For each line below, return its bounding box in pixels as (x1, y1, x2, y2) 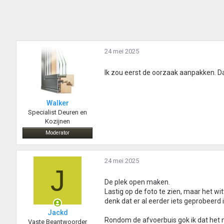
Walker (46, 99, 69, 107)
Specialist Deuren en (28, 108, 87, 116)
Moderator (45, 129, 69, 136)
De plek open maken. (104, 178, 170, 186)
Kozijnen (45, 117, 70, 125)
